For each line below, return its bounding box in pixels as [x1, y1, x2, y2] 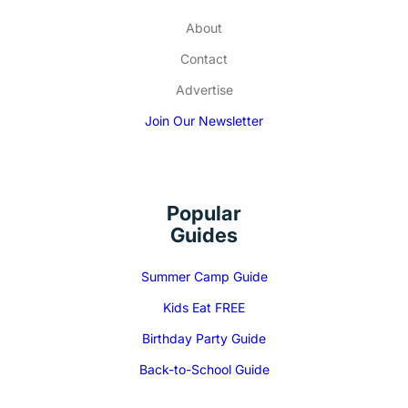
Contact [180, 50, 228, 66]
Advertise [175, 81, 233, 97]
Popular [167, 200, 241, 225]
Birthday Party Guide [142, 330, 266, 346]
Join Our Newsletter [145, 112, 263, 128]
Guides [170, 222, 238, 247]
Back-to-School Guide [138, 361, 270, 377]
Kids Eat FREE [163, 299, 245, 315]
